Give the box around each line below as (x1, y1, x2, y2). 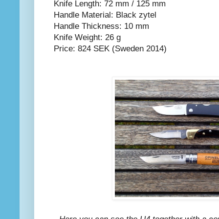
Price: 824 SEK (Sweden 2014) (54, 44, 167, 54)
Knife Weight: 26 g (54, 33, 121, 43)
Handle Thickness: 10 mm (54, 22, 149, 31)
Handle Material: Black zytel (54, 10, 156, 20)
